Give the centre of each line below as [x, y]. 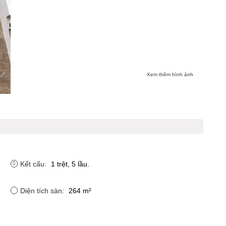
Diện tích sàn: [43, 190]
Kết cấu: [34, 164]
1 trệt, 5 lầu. [70, 164]
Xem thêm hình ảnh [170, 74]
